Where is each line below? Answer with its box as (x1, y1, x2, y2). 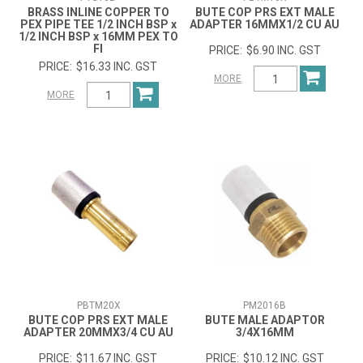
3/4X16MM (235, 325, 294, 339)
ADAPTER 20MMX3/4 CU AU (23, 325, 173, 339)
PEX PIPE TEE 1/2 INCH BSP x (19, 18, 177, 32)
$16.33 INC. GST (76, 60, 158, 74)
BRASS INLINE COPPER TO (27, 6, 169, 19)
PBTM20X (76, 299, 120, 311)
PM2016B (243, 299, 287, 311)
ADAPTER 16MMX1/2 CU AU (190, 18, 340, 32)
